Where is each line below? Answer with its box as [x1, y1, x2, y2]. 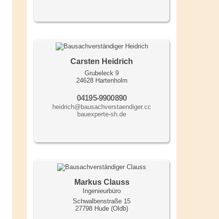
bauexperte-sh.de [77, 110, 126, 118]
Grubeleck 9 [85, 69, 119, 77]
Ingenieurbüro [83, 187, 121, 195]
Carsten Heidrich [70, 57, 133, 66]
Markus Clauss [74, 177, 130, 186]
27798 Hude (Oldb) [75, 204, 128, 212]
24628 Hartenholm [76, 76, 128, 84]
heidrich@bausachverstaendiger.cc [52, 103, 151, 110]
